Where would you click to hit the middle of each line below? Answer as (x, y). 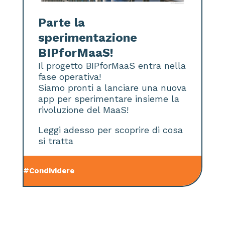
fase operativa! (70, 77)
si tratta (56, 141)
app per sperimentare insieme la (109, 99)
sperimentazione (88, 38)
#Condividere (49, 171)
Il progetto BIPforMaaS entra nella (112, 66)
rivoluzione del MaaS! (84, 110)
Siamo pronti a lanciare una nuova (113, 88)
